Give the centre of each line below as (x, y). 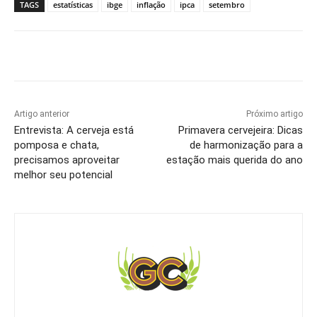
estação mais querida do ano (234, 160)
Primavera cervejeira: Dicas (240, 131)
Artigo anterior (42, 114)
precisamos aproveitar (67, 160)
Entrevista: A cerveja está (74, 131)
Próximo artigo (274, 114)
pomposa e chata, (57, 145)
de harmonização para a (246, 145)
